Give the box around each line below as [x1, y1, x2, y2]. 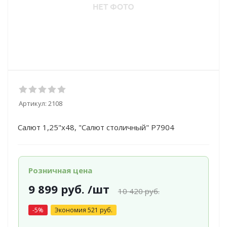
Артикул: [19, 99, 47, 108]
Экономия [54, 206, 88, 214]
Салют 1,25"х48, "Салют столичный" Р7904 [18, 122, 174, 132]
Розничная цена [28, 165, 92, 175]
